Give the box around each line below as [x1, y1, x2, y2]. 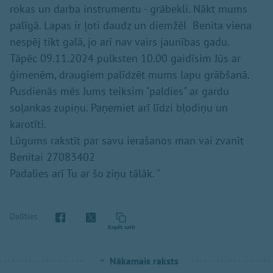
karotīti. [10, 117, 46, 131]
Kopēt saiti [107, 223, 135, 231]
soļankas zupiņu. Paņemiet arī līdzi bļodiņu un [10, 101, 228, 115]
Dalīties [10, 210, 38, 222]
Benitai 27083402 [10, 150, 95, 164]
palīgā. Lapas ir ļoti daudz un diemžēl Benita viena [10, 18, 252, 32]
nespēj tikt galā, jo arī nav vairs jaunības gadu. [10, 35, 232, 49]
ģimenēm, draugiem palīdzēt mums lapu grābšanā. [10, 68, 249, 82]
